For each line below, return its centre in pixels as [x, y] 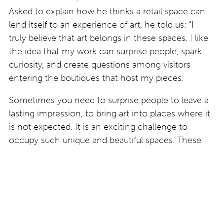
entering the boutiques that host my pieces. [96, 78]
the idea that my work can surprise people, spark [105, 52]
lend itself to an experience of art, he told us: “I [101, 25]
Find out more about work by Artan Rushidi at [99, 189]
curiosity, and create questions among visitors [100, 65]
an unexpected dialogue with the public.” [90, 167]
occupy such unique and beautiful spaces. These [105, 140]
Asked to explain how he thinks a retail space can [107, 12]
